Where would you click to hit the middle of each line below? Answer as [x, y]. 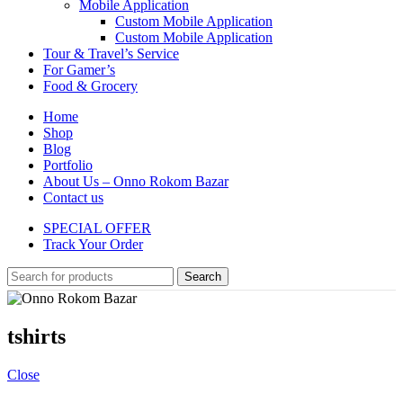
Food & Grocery [90, 86]
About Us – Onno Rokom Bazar [136, 181]
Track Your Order [93, 244]
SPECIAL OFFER [97, 228]
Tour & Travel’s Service [111, 54]
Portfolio [68, 165]
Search [203, 277]
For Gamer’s [79, 70]
